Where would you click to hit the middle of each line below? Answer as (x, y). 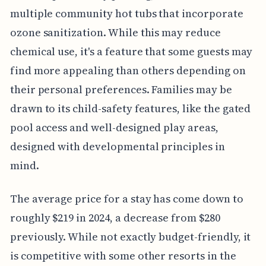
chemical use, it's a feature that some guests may (131, 52)
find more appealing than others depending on (128, 71)
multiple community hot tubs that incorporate (126, 14)
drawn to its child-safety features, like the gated (130, 109)
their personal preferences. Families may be (121, 90)
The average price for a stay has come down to (126, 199)
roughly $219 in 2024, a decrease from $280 (115, 218)
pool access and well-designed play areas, (114, 128)
